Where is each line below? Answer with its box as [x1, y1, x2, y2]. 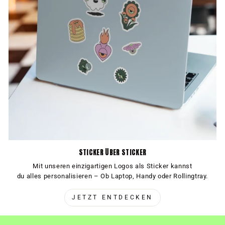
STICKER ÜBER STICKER [78, 147, 147, 157]
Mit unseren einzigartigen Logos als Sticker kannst [33, 162, 192, 170]
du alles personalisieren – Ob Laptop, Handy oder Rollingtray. [17, 172, 208, 180]
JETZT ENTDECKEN [72, 193, 153, 201]
